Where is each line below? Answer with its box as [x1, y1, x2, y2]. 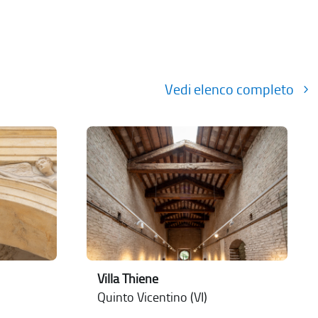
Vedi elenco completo [165, 81, 295, 99]
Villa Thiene [97, 272, 159, 286]
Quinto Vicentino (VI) [97, 290, 208, 305]
